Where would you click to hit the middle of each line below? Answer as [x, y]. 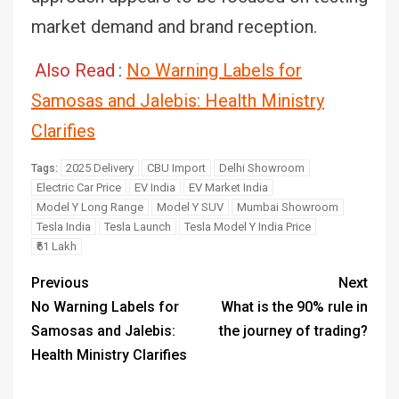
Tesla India [64, 226]
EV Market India [228, 187]
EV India [155, 187]
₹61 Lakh [57, 246]
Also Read [75, 70]
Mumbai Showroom [288, 207]
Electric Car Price [79, 187]
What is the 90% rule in [294, 306]
